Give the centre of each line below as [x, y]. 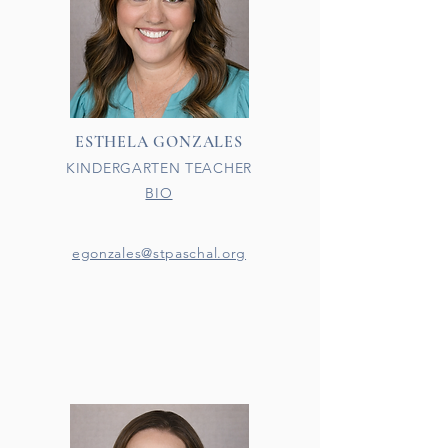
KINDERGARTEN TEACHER [159, 168]
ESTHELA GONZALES [159, 142]
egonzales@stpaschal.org [159, 253]
